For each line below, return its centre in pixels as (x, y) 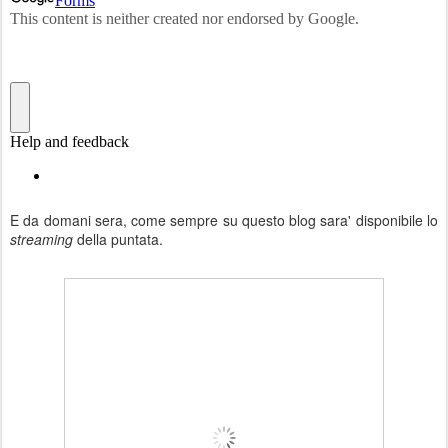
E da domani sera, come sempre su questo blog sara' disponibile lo (224, 220)
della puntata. (118, 239)
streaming (41, 239)
